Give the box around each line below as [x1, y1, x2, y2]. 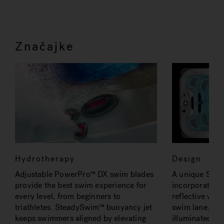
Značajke [15, 38, 74, 54]
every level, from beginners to [15, 190, 120, 201]
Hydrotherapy [15, 153, 75, 164]
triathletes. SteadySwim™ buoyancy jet [15, 201, 152, 212]
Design [172, 153, 201, 164]
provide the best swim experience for [15, 179, 147, 190]
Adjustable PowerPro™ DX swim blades [15, 168, 153, 179]
